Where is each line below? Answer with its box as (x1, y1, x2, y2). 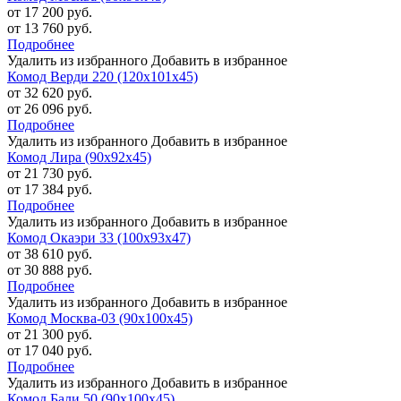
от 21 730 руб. (7, 166, 92, 182)
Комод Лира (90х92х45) (7, 149, 151, 166)
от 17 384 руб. (7, 182, 92, 198)
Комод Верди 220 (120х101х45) (7, 69, 198, 85)
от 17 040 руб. (7, 343, 92, 359)
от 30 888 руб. (7, 262, 92, 278)
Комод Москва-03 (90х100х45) (7, 311, 192, 327)
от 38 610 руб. (7, 246, 92, 262)
